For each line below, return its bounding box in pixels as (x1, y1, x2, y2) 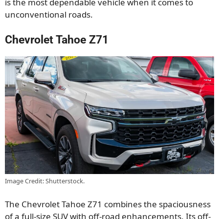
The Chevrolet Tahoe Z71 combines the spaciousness (5, 198, 211, 210)
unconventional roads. (5, 9, 93, 21)
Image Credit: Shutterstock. (5, 176, 85, 185)
